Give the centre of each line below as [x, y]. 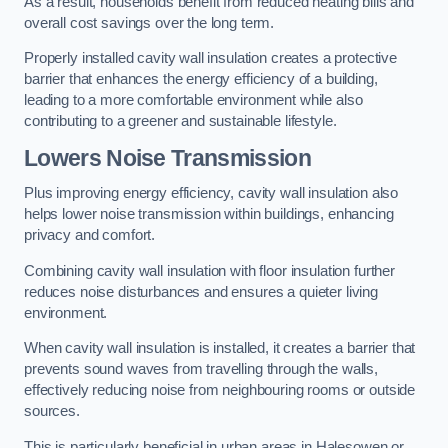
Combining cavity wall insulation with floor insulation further [209, 270]
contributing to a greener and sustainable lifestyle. [180, 121]
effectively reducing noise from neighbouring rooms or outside [220, 390]
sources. [52, 411]
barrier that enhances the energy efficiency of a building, [201, 79]
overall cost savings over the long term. [149, 22]
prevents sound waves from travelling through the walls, [201, 369]
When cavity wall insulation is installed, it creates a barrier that [220, 348]
